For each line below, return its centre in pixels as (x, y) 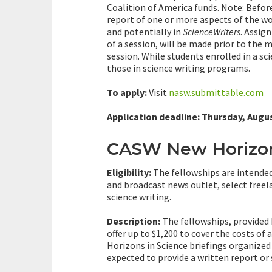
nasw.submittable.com (216, 93)
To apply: (127, 93)
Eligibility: (129, 173)
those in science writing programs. (178, 68)
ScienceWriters (212, 32)
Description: (134, 221)
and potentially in (145, 32)
